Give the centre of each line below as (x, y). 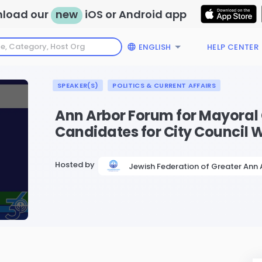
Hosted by (75, 165)
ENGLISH (154, 47)
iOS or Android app (135, 14)
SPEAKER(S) (78, 85)
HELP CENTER (233, 47)
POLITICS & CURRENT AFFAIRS (164, 85)
